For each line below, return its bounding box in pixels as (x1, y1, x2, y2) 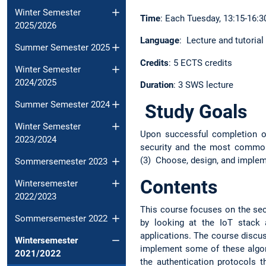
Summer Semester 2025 (15, 42, 110, 53)
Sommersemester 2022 (15, 213, 107, 224)
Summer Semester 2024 (15, 99, 110, 110)
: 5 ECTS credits (169, 57, 232, 68)
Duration (140, 79, 173, 90)
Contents (140, 176, 217, 199)
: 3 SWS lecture (173, 79, 233, 90)
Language (140, 35, 179, 46)
